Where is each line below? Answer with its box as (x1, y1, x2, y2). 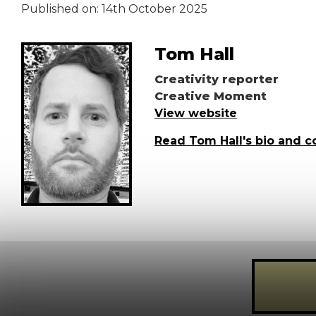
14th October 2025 (102, 2, 207, 16)
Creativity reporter (154, 73, 279, 87)
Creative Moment (154, 90, 267, 104)
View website (154, 107, 237, 121)
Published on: (21, 2, 102, 16)
